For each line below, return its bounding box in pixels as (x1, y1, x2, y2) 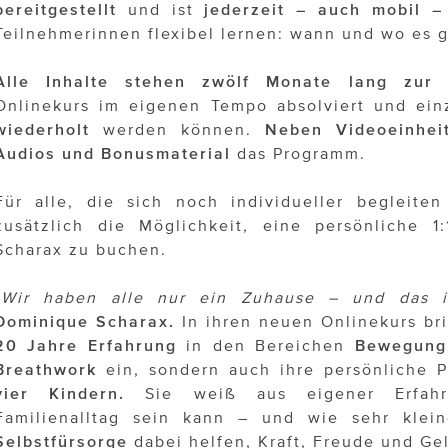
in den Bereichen (176, 336, 355, 355)
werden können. (90, 120, 265, 139)
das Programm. (231, 144, 366, 163)
